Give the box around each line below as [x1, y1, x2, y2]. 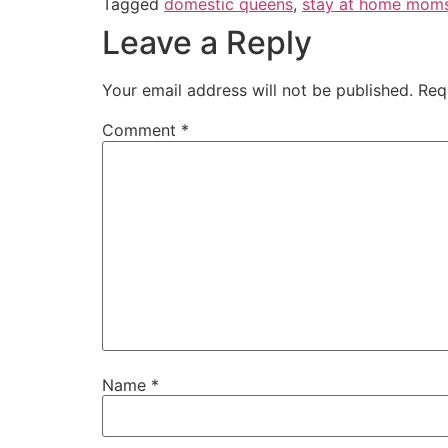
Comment [102, 120, 181, 141]
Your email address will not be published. [102, 80, 413, 101]
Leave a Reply [102, 23, 312, 63]
